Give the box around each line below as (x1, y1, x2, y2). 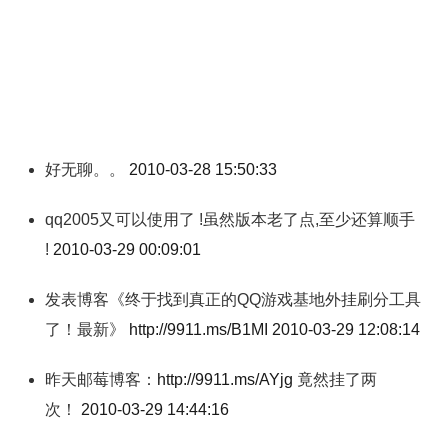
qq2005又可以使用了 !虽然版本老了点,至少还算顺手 (45, 211, 415, 228)
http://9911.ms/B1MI (129, 321, 268, 338)
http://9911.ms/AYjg (157, 371, 293, 388)
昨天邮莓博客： (45, 371, 157, 388)
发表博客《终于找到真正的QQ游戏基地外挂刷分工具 (45, 291, 421, 308)
